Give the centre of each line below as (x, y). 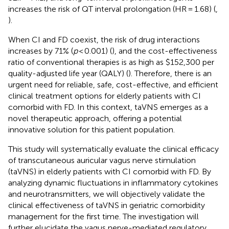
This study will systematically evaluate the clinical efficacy (113, 149)
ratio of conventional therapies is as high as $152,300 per (111, 62)
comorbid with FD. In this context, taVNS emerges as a (108, 107)
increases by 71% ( (41, 51)
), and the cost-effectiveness (165, 51)
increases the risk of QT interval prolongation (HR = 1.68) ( (112, 9)
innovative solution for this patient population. (91, 129)
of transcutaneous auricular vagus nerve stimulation (102, 160)
